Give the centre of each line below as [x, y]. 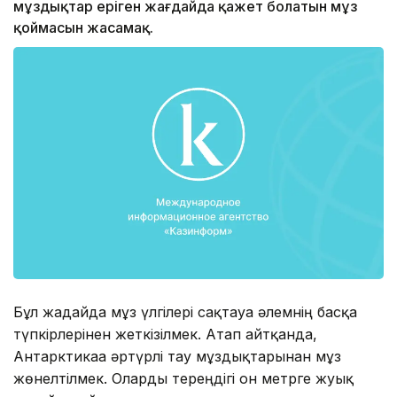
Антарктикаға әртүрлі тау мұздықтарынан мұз [177, 356]
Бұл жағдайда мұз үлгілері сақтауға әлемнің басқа [185, 311]
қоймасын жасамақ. [83, 28]
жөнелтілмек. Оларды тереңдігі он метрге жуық [183, 378]
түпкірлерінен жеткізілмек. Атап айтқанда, [165, 334]
